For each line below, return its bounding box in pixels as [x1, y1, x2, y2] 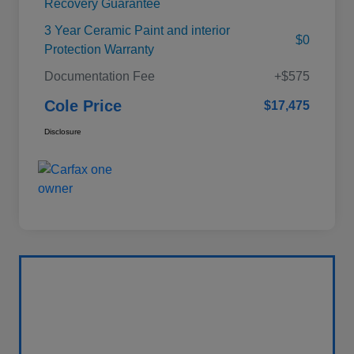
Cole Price [44, 97, 122, 115]
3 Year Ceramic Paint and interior [44, 24, 230, 38]
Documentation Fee [44, 70, 155, 84]
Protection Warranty [44, 43, 154, 57]
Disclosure [44, 127, 81, 137]
